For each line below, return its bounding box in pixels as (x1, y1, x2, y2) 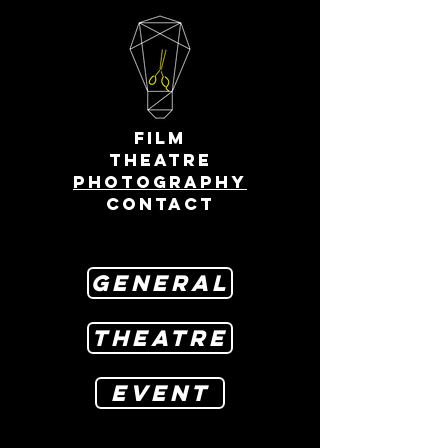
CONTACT (105, 193, 215, 215)
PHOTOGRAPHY (73, 171, 247, 193)
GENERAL (90, 269, 230, 297)
